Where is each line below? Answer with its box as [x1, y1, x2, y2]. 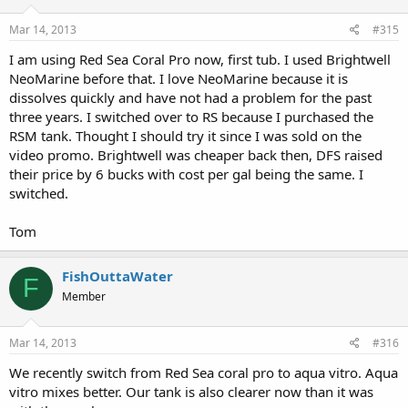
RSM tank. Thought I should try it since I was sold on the [9, 126, 362, 145]
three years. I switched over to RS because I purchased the [9, 107, 373, 126]
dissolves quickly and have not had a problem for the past [9, 87, 372, 107]
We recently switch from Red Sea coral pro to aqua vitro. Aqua [9, 363, 398, 382]
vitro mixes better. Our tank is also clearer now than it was [9, 382, 373, 402]
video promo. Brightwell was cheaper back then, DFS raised [9, 145, 382, 164]
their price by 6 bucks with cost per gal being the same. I [9, 164, 363, 183]
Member [62, 288, 106, 304]
